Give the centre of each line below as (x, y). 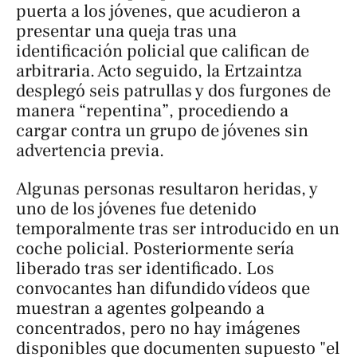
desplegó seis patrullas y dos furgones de (173, 91)
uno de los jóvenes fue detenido (136, 208)
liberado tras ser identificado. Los (145, 268)
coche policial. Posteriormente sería (155, 248)
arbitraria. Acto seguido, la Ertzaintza (159, 71)
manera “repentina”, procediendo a (152, 111)
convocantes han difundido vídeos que (163, 288)
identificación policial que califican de (163, 51)
